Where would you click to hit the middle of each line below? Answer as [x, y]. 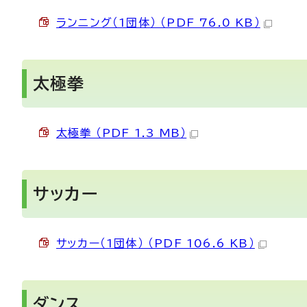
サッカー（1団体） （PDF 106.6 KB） [156, 243]
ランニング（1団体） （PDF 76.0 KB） [158, 23]
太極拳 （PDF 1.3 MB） [122, 133]
